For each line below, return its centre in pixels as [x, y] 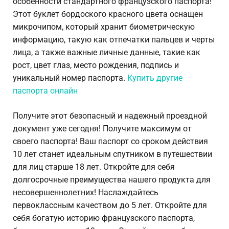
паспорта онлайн [45, 91]
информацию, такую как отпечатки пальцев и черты [114, 40]
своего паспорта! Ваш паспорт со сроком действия [110, 142]
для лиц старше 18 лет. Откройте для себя [94, 167]
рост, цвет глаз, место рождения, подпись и [96, 65]
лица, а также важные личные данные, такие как [107, 53]
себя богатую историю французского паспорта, [104, 218]
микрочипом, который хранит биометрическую [104, 27]
